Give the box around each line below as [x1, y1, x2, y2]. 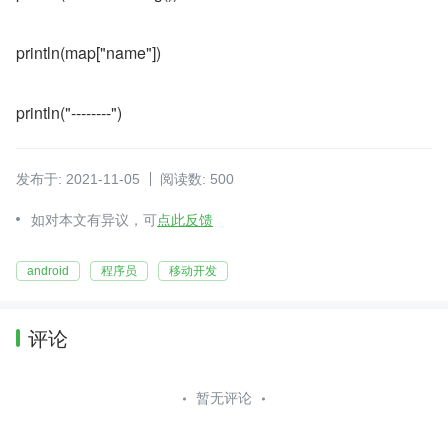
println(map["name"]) [16, 41, 161, 64]
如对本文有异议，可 [31, 212, 157, 228]
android [27, 264, 69, 278]
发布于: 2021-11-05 [16, 171, 140, 187]
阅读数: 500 [160, 171, 234, 187]
